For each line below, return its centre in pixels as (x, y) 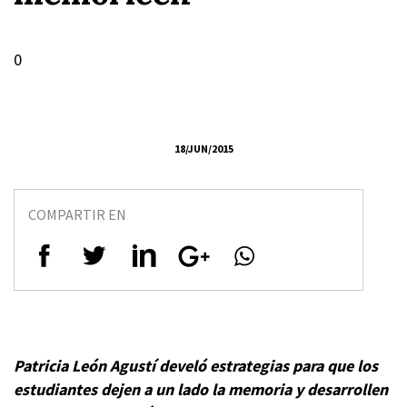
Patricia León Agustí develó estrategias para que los (196, 366)
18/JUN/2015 (203, 149)
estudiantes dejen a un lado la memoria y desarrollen (201, 389)
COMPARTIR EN (77, 214)
